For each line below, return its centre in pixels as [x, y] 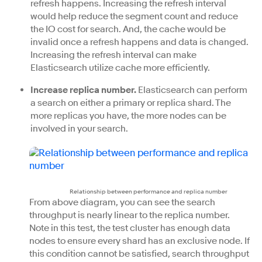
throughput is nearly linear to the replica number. [130, 215]
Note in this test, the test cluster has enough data [130, 228]
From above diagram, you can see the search [122, 202]
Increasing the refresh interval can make [113, 55]
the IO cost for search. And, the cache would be [128, 29]
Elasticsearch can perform [192, 90]
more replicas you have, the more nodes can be [128, 116]
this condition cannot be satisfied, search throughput [139, 254]
